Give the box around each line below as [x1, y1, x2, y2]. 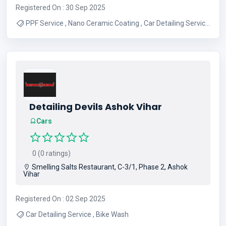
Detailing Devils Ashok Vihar [29, 100, 162, 113]
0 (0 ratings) [29, 149, 71, 157]
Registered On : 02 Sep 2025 [16, 195, 105, 203]
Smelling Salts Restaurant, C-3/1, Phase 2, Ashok [30, 163, 188, 171]
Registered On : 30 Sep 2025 [16, 3, 105, 12]
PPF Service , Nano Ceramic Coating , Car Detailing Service [26, 19, 65, 27]
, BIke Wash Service [29, 30, 87, 39]
